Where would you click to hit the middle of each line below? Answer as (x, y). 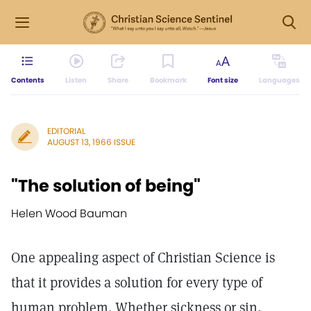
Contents (28, 80)
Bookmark (168, 80)
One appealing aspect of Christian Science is (143, 258)
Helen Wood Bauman (69, 213)
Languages (279, 80)
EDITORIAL (66, 131)
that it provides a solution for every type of (137, 283)
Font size (222, 80)
